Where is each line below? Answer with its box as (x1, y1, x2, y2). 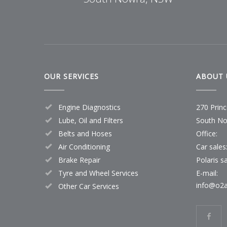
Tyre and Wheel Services (58, 168, 138, 178)
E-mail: (196, 168, 218, 178)
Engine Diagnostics (58, 102, 121, 112)
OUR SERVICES (44, 71, 99, 81)
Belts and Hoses (58, 128, 112, 138)
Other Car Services (58, 181, 119, 191)
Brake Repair (58, 155, 100, 165)
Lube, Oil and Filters (58, 115, 123, 125)
